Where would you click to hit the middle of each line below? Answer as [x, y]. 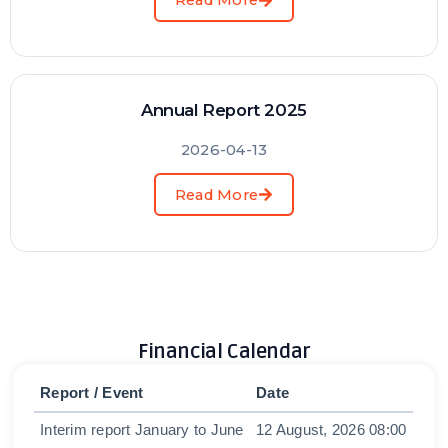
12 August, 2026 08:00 [331, 430]
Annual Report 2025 [224, 110]
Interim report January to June [142, 430]
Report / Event [92, 393]
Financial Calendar [224, 351]
